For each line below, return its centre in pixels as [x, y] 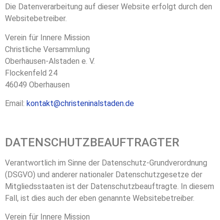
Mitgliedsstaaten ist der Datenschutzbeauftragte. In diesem [110, 186]
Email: [16, 104]
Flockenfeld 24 [31, 73]
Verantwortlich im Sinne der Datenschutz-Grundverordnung [106, 163]
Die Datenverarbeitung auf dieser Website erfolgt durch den [109, 7]
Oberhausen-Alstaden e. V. [50, 61]
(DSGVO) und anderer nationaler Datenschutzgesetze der [104, 174]
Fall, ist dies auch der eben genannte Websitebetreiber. [100, 198]
